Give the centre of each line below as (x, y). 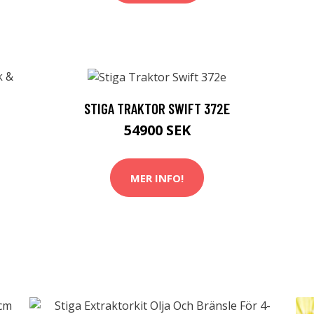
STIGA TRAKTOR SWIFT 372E (157, 109)
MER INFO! (157, 178)
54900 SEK (157, 130)
